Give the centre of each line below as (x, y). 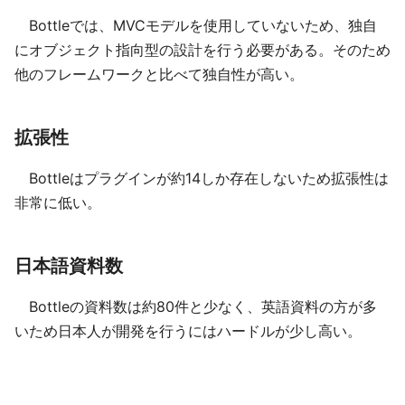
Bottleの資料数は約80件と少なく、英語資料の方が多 (196, 306)
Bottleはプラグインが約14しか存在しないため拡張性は (202, 178)
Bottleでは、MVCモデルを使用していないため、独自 (196, 25)
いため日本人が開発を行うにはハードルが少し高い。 (188, 331)
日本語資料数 (69, 266)
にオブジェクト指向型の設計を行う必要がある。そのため (202, 50)
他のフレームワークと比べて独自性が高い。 (159, 74)
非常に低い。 (58, 202)
